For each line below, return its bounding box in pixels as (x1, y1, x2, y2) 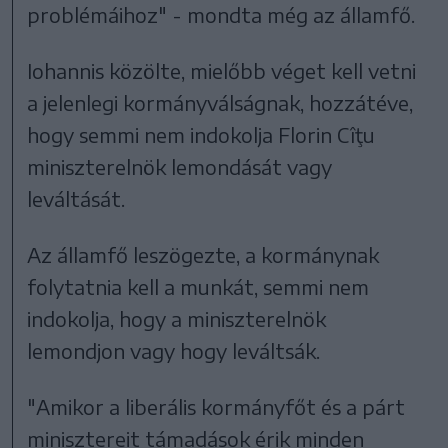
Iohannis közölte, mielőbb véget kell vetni (27, 58, 417, 84)
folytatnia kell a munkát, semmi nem (27, 274, 370, 300)
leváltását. (27, 186, 126, 212)
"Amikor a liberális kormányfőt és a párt (27, 394, 406, 420)
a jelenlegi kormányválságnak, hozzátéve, (27, 90, 414, 116)
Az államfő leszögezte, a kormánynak (27, 242, 380, 268)
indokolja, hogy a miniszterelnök (27, 306, 327, 332)
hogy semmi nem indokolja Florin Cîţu (27, 122, 376, 148)
